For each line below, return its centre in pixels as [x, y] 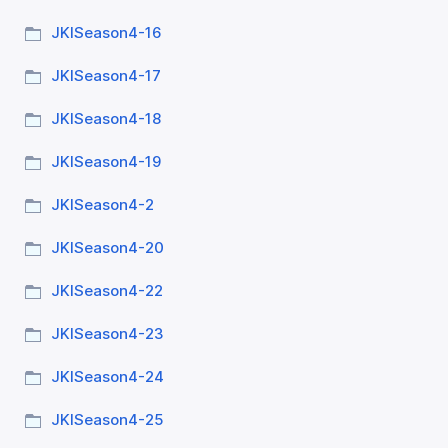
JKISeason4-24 [107, 377]
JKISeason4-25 [107, 420]
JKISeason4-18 [105, 119]
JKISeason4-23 [107, 334]
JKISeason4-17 [105, 76]
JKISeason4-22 [106, 291]
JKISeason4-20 [107, 248]
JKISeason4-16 [106, 33]
